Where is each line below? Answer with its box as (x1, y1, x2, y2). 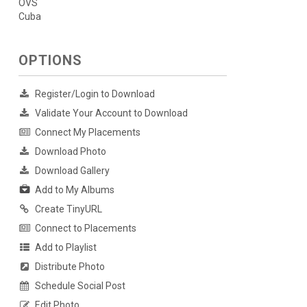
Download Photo (34, 146, 106, 157)
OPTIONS (18, 52, 82, 69)
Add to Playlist (34, 242, 97, 254)
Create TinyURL (34, 204, 102, 215)
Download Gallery (34, 165, 110, 176)
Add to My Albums (34, 184, 114, 196)
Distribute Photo (34, 261, 105, 273)
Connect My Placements (34, 127, 140, 138)
